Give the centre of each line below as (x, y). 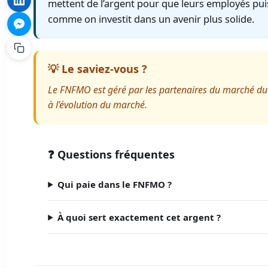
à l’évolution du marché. (98, 104)
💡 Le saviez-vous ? (98, 68)
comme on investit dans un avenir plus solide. (151, 19)
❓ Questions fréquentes (112, 154)
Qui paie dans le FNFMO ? (115, 184)
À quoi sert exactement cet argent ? (139, 217)
